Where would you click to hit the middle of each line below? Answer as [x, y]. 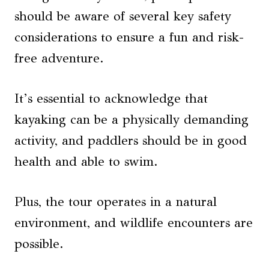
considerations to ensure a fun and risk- [129, 38]
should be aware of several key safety [123, 17]
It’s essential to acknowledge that [111, 99]
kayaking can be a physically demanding [131, 120]
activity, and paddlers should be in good [131, 141]
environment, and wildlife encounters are [134, 223]
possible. [39, 244]
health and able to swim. [86, 162]
